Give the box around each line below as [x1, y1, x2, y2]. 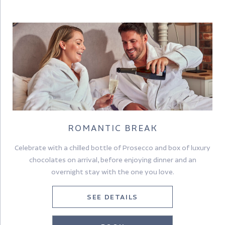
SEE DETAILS [87, 193, 138, 201]
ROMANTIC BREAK [67, 123, 158, 134]
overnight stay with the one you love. [51, 168, 174, 176]
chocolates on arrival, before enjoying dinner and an [29, 156, 196, 164]
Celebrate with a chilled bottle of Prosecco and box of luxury [15, 144, 210, 152]
